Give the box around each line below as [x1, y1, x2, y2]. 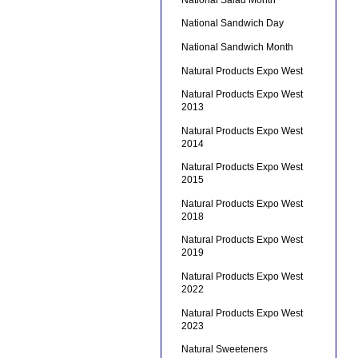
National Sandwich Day [181, 18, 284, 30]
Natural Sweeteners [181, 344, 268, 356]
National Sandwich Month [181, 41, 293, 53]
